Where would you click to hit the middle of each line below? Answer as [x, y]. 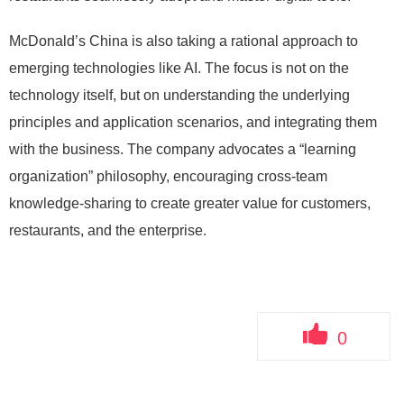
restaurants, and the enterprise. [108, 231]
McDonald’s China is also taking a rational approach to [184, 41]
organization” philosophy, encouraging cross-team [168, 177]
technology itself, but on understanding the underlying [179, 96]
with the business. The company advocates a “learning [183, 150]
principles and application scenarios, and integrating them [193, 123]
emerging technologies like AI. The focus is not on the [179, 69]
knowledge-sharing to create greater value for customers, [190, 204]
